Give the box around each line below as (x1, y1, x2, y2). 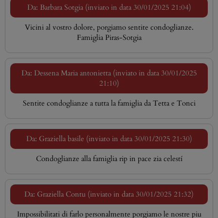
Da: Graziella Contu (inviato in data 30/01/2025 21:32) (24, 189, 194, 200)
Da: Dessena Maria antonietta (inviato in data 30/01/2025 (21, 68, 197, 78)
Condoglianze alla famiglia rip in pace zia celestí (36, 153, 182, 164)
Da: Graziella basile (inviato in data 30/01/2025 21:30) (26, 133, 192, 144)
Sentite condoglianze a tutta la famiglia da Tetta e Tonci (22, 98, 196, 109)
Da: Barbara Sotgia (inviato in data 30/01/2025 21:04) (27, 2, 191, 13)
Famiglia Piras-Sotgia (76, 32, 142, 43)
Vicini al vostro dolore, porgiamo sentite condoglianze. (24, 22, 194, 33)
